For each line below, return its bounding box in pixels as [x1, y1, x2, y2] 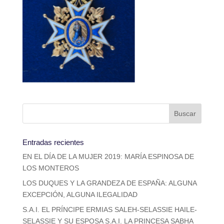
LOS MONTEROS [22, 164, 79, 172]
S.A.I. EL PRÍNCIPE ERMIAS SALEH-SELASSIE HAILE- [22, 205, 197, 214]
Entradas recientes [22, 138, 84, 147]
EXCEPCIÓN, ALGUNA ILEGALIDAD [22, 190, 137, 199]
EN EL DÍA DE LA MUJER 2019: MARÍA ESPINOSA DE [22, 152, 194, 161]
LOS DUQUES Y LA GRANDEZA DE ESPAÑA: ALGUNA [22, 179, 196, 187]
